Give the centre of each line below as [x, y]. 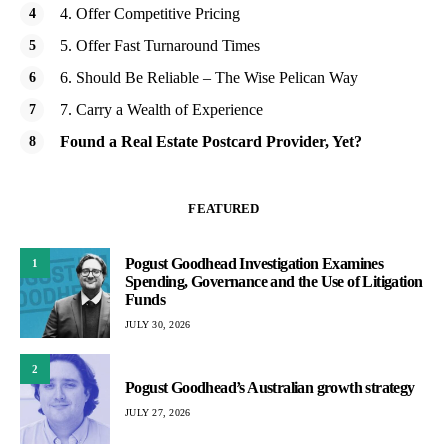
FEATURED [224, 209]
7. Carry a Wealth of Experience [161, 110]
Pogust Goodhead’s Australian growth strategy [270, 387]
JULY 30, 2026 [158, 324]
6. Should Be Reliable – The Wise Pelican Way [209, 78]
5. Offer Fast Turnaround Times [160, 46]
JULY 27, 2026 [158, 412]
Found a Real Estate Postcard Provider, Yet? [211, 142]
